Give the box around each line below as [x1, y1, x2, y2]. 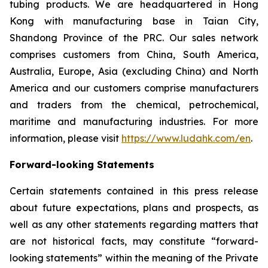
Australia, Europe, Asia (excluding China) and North [10, 65, 258, 77]
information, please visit [10, 132, 121, 144]
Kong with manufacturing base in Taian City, [10, 15, 258, 27]
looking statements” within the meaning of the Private [10, 252, 258, 264]
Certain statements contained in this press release [10, 185, 258, 197]
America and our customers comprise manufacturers [10, 82, 258, 94]
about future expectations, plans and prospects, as [10, 202, 258, 214]
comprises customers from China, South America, [10, 48, 258, 60]
